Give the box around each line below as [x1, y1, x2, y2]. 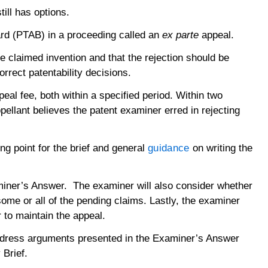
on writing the [189, 142, 252, 154]
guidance [148, 142, 190, 154]
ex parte [162, 29, 202, 41]
